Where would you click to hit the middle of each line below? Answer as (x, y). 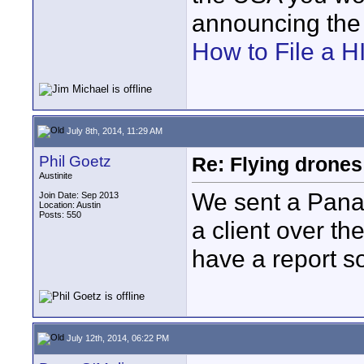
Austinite (56, 175)
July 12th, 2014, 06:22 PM (117, 338)
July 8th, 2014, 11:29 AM (113, 130)
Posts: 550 (60, 214)
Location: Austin (70, 205)
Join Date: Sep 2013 (79, 195)
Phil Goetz (75, 161)
